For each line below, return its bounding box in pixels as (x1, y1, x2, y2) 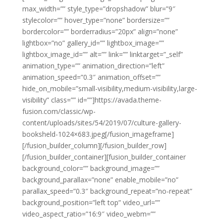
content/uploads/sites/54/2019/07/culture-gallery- (22, 118, 181, 128)
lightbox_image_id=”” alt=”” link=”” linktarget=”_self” (22, 50, 183, 59)
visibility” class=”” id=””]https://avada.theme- (22, 95, 162, 105)
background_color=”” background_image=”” (22, 164, 160, 173)
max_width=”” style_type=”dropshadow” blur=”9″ (22, 4, 175, 14)
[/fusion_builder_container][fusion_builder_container (22, 152, 186, 162)
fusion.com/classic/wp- (22, 107, 96, 116)
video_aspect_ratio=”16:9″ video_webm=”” (22, 209, 156, 219)
